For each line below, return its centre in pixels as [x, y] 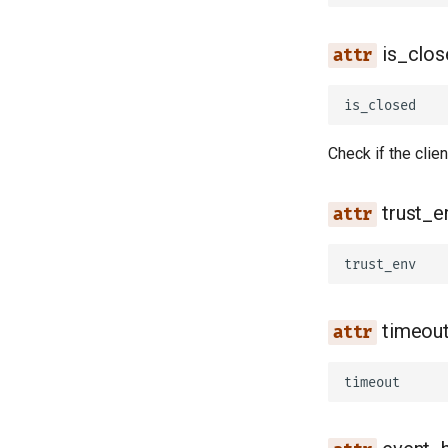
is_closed [380, 105]
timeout [372, 382]
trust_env [380, 264]
